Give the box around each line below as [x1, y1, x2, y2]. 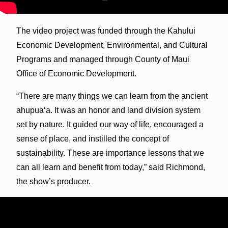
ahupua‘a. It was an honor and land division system [16, 105, 201, 115]
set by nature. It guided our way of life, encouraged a [16, 120, 204, 129]
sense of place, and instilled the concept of [16, 134, 169, 143]
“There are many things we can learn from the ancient [16, 91, 208, 100]
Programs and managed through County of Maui [16, 54, 189, 64]
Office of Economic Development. [16, 69, 136, 78]
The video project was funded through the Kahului [16, 26, 195, 35]
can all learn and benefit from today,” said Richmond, [16, 162, 205, 172]
